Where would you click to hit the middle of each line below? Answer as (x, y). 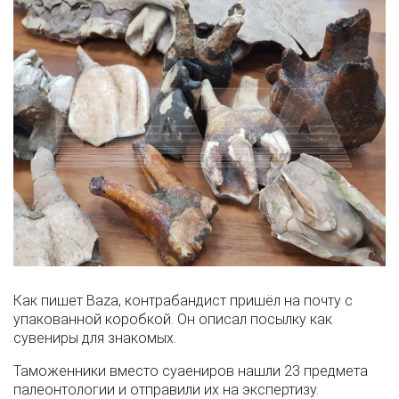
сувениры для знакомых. (95, 338)
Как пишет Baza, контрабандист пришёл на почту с (183, 301)
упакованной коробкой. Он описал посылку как (173, 320)
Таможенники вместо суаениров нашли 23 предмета (191, 371)
